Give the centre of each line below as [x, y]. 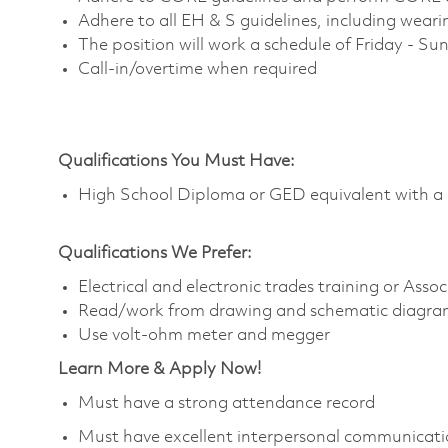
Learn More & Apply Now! [159, 369]
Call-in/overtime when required [197, 69]
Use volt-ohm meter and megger [204, 335]
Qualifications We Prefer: [155, 253]
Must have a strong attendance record [226, 403]
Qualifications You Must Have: [176, 161]
